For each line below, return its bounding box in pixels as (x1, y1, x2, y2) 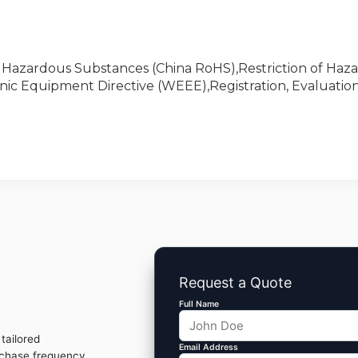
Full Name (179, 299, 219, 310)
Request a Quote (179, 274, 292, 292)
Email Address (179, 342, 238, 353)
